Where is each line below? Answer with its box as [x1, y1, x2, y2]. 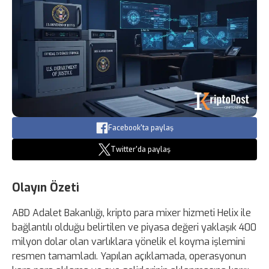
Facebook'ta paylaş [107, 122, 174, 133]
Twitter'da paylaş [110, 144, 171, 154]
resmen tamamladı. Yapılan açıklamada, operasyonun [12, 249, 246, 262]
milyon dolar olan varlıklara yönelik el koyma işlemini [12, 235, 245, 248]
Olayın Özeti [12, 180, 79, 195]
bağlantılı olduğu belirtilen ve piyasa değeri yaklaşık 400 [12, 220, 256, 234]
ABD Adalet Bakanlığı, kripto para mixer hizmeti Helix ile [12, 206, 251, 219]
